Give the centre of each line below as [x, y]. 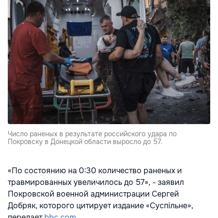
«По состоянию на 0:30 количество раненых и [95, 171]
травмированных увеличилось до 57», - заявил [96, 182]
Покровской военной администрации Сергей [93, 194]
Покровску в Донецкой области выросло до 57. [85, 142]
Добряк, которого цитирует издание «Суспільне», [100, 206]
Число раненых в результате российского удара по [92, 134]
